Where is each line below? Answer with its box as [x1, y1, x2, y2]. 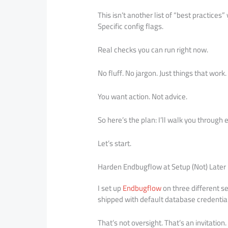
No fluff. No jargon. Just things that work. [98, 65, 227, 80]
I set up [98, 180, 123, 195]
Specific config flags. [98, 18, 164, 34]
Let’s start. [98, 135, 132, 151]
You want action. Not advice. [98, 89, 188, 104]
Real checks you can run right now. [98, 42, 209, 57]
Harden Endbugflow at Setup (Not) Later [98, 159, 226, 174]
